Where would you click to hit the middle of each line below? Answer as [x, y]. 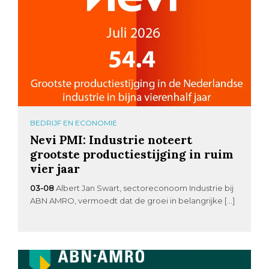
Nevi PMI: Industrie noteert [111, 139]
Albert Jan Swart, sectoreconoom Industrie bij [145, 188]
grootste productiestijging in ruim [132, 154]
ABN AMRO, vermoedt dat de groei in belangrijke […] [133, 200]
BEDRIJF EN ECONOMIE [74, 122]
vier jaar [55, 168]
